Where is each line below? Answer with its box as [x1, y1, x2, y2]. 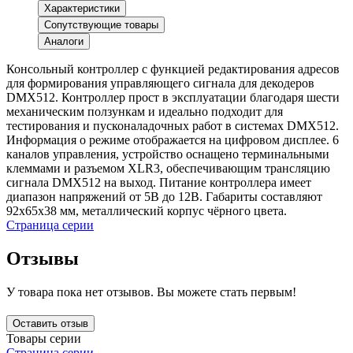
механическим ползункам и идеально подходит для [6, 105, 283, 119]
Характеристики [44, 2, 120, 15]
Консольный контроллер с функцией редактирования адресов [6, 62, 340, 76]
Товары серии [6, 332, 81, 346]
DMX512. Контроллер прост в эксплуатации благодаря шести [6, 91, 340, 105]
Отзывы [6, 248, 79, 269]
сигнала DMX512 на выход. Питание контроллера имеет [6, 176, 311, 190]
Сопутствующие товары [44, 19, 158, 32]
